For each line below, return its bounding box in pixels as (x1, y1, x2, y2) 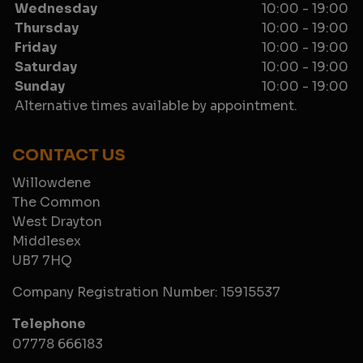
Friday (15, 38, 57, 56)
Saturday (15, 58, 77, 75)
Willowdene (12, 173, 91, 191)
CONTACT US (12, 144, 126, 165)
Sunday (15, 77, 65, 95)
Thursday (15, 19, 79, 36)
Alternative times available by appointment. (15, 96, 297, 114)
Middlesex (12, 232, 81, 250)
